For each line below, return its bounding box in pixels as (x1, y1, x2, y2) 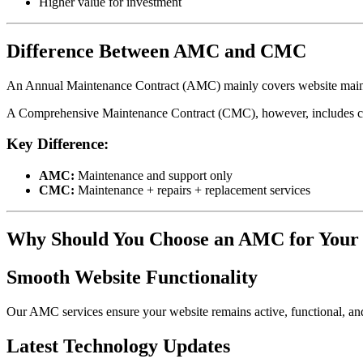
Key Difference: (6, 135, 109, 153)
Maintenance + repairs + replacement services (75, 183, 310, 198)
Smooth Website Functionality (6, 266, 258, 288)
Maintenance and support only (75, 169, 233, 183)
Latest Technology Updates (6, 335, 230, 357)
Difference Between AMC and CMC (6, 40, 306, 62)
